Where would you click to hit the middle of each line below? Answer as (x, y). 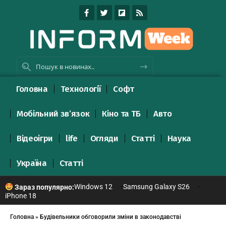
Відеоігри (35, 138)
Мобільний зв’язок (53, 114)
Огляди (104, 138)
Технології (80, 89)
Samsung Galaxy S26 (156, 186)
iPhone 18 (21, 195)
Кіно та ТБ (121, 114)
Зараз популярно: (43, 187)
